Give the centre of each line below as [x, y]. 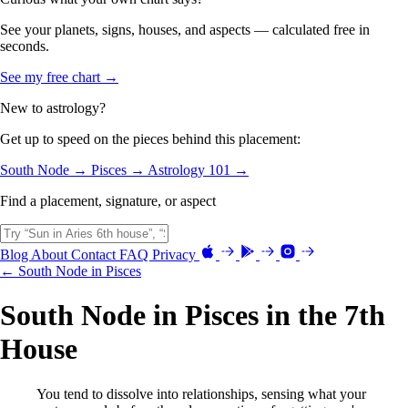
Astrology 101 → [198, 169]
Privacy [176, 254]
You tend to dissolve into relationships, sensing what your [201, 393]
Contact [95, 254]
